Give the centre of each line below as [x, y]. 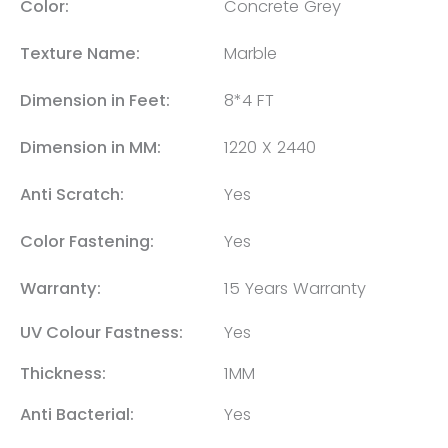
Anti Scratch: [72, 194]
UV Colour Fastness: [101, 332]
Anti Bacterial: [77, 414]
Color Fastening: [87, 241]
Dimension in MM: [90, 147]
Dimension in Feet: [95, 100]
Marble [250, 53]
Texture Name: [80, 53]
